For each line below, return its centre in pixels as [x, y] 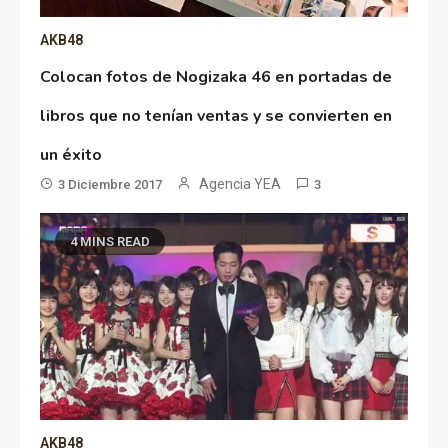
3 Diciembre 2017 [110, 185]
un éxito [71, 155]
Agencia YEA [240, 184]
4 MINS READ [110, 242]
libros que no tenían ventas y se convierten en [216, 116]
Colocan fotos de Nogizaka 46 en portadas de [216, 77]
